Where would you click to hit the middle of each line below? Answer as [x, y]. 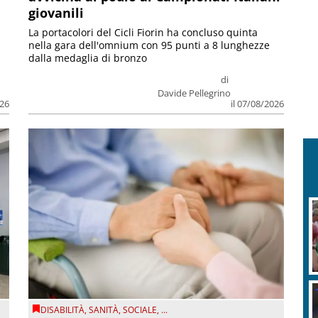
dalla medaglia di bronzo [88, 57]
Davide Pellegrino [194, 93]
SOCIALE [140, 310]
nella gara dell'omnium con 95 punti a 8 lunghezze [149, 45]
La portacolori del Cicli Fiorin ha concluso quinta [143, 32]
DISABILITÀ [63, 310]
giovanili [56, 12]
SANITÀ [104, 310]
